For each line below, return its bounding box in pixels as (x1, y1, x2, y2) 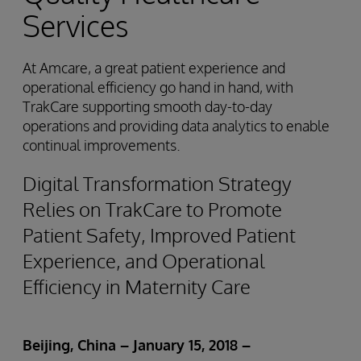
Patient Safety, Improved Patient (23, 222, 296, 247)
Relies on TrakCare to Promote (23, 197, 282, 222)
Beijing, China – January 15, (23, 336, 209, 354)
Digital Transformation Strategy (23, 171, 292, 196)
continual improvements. (23, 136, 180, 154)
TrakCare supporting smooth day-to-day (23, 98, 272, 115)
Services (23, 7, 129, 44)
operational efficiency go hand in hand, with (23, 78, 293, 96)
